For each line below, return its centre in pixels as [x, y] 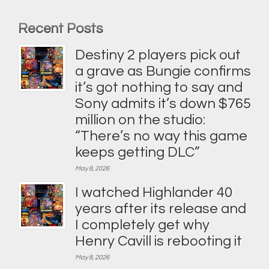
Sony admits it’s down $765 [163, 104]
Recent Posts [60, 29]
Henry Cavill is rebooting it [159, 241]
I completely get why [142, 225]
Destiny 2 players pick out [158, 55]
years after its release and [161, 209]
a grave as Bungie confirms [163, 71]
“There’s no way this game [161, 136]
